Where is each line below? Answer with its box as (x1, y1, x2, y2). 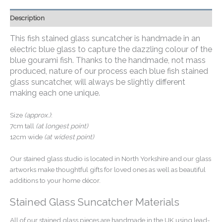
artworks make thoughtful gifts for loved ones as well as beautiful (10, 166, 206, 174)
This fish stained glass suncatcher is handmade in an (10, 34, 200, 44)
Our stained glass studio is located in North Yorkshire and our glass (10, 155, 211, 163)
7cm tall (10, 122, 36, 130)
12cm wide (10, 133, 44, 141)
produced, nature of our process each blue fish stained (10, 66, 208, 76)
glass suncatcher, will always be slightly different (10, 77, 185, 87)
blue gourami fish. (10, 55, 76, 65)
